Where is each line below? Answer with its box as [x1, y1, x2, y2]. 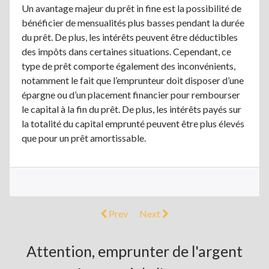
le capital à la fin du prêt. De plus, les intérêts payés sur [22, 103, 241, 115]
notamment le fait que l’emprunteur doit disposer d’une [22, 74, 244, 86]
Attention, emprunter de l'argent [26, 241, 243, 260]
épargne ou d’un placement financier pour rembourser [22, 88, 240, 100]
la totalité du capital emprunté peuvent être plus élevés [22, 117, 244, 129]
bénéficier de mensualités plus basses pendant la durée [22, 16, 244, 28]
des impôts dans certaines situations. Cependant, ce [22, 45, 231, 57]
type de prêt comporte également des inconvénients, [22, 59, 235, 71]
